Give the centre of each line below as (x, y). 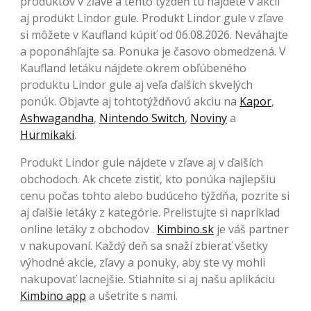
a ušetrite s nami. (132, 295)
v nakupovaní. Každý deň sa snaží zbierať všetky (144, 245)
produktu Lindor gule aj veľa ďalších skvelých (136, 84)
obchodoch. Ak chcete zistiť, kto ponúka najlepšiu (148, 179)
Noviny (209, 118)
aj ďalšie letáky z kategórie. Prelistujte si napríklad (150, 212)
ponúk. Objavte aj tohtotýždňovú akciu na (130, 101)
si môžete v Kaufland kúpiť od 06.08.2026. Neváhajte (154, 34)
